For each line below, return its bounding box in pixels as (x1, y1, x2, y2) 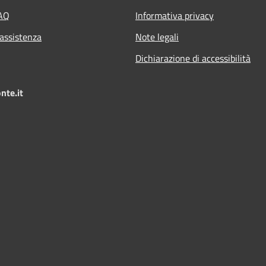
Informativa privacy (135, 8, 214, 23)
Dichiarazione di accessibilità (135, 50, 251, 65)
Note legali (135, 29, 179, 44)
